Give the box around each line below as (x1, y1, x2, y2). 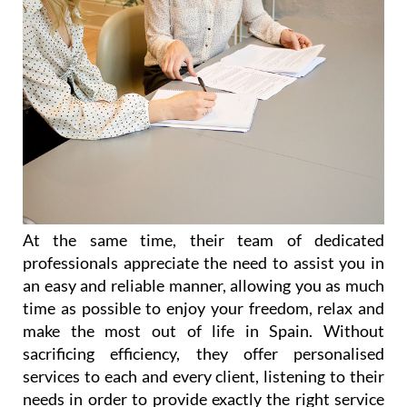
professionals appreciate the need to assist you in (23, 252, 384, 273)
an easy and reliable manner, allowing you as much (23, 274, 384, 295)
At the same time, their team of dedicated (23, 229, 384, 250)
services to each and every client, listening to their (23, 365, 384, 386)
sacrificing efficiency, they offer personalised (23, 342, 384, 363)
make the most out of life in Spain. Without (23, 320, 384, 341)
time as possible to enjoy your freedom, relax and (23, 297, 384, 318)
